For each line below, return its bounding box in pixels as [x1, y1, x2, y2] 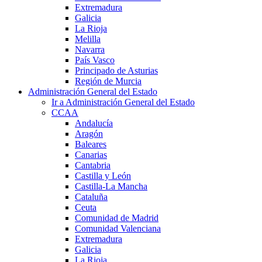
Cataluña [75, 191, 108, 202]
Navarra [75, 44, 105, 54]
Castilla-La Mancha [75, 181, 147, 191]
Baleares [75, 139, 106, 149]
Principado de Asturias [75, 65, 158, 75]
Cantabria [75, 160, 111, 170]
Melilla [75, 33, 101, 44]
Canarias [75, 149, 107, 160]
